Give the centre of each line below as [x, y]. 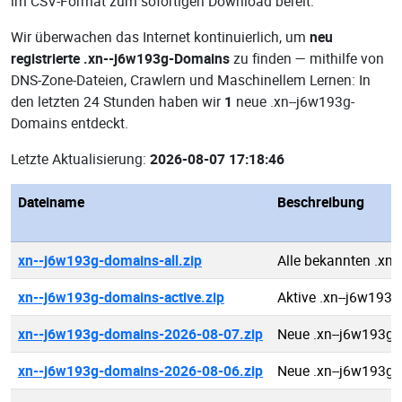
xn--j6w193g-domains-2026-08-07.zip [140, 334]
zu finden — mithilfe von [307, 58]
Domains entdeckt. [70, 123]
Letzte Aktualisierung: [80, 159]
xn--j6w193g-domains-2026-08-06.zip [140, 371]
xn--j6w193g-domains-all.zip [110, 260]
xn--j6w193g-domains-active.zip [121, 297]
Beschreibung [321, 202]
